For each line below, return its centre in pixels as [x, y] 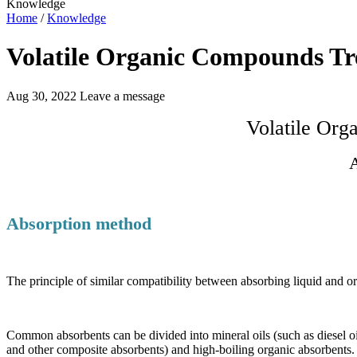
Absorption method [79, 223]
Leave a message [122, 96]
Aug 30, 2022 [43, 96]
